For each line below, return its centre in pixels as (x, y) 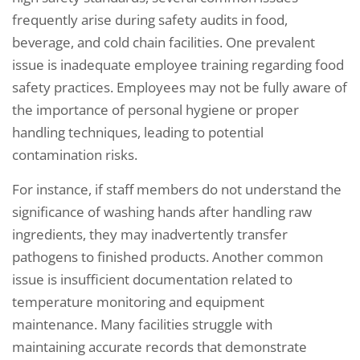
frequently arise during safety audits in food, (150, 19)
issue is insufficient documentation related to (152, 279)
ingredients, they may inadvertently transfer (150, 234)
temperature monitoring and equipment (138, 301)
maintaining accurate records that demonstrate (160, 346)
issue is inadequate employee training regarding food (178, 64)
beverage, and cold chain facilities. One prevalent (164, 42)
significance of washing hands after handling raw (162, 211)
